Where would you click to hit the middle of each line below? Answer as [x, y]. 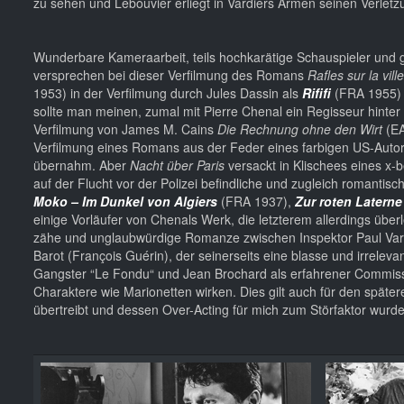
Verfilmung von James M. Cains [125, 129]
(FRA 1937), [256, 201]
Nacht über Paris [177, 165]
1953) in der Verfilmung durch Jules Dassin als [168, 92]
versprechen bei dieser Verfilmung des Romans [170, 74]
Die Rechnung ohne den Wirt [300, 129]
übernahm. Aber [82, 165]
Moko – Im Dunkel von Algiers [125, 201]
